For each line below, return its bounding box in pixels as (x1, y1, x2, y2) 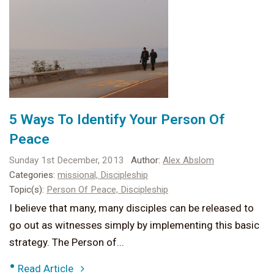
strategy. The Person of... (9, 236, 124, 249)
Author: (131, 155, 160, 166)
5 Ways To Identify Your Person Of (9, 111, 225, 128)
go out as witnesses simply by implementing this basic (9, 219, 259, 232)
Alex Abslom (163, 155, 214, 166)
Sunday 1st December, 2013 (9, 155, 124, 166)
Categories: (9, 169, 55, 181)
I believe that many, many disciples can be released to (9, 202, 254, 215)
